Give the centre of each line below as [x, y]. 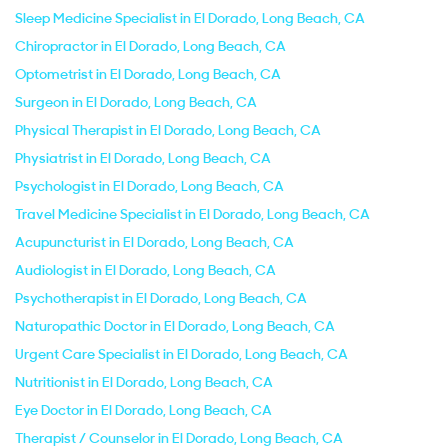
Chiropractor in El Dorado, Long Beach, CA [150, 46]
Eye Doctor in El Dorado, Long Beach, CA [143, 410]
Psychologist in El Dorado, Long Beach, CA [149, 186]
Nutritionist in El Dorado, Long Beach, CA [144, 382]
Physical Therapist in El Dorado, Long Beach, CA [168, 130]
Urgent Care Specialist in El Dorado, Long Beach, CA [181, 354]
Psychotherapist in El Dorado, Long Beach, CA [161, 298]
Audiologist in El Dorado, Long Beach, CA [145, 270]
